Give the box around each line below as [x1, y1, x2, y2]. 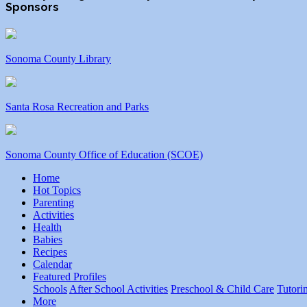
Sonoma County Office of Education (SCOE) [5, 149, 203, 161]
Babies [33, 234, 62, 246]
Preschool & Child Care [171, 283, 274, 295]
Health [33, 221, 62, 234]
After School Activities [69, 283, 168, 295]
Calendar [33, 258, 72, 271]
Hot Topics [33, 184, 81, 197]
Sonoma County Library [5, 53, 111, 65]
